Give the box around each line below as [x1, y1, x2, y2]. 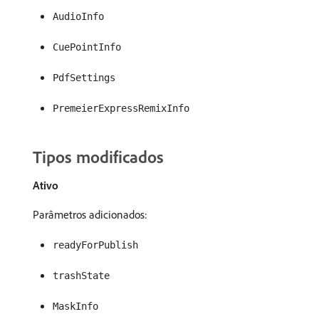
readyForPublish [53, 239, 138, 251]
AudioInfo [53, 11, 104, 22]
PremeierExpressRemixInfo [53, 103, 189, 114]
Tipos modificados [33, 146, 164, 167]
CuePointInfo [53, 41, 121, 53]
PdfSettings [53, 72, 115, 83]
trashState [53, 270, 110, 281]
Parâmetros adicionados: [33, 207, 147, 221]
